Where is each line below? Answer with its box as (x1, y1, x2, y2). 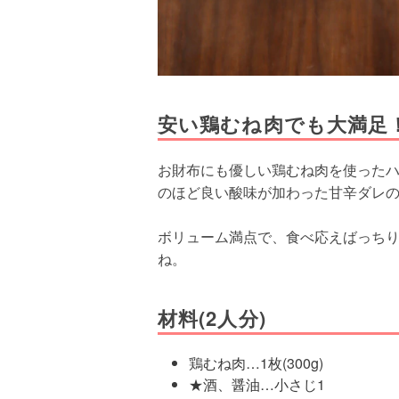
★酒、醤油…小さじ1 (189, 374, 325, 395)
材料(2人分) (158, 304, 266, 332)
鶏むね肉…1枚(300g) (189, 353, 323, 373)
